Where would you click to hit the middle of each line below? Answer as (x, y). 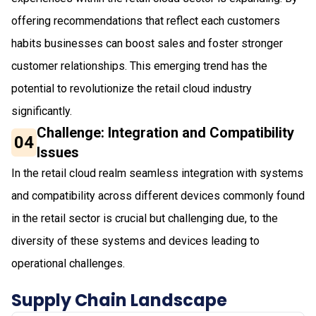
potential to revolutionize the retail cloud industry (132, 88)
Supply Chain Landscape (119, 300)
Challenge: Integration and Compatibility (166, 132)
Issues (58, 152)
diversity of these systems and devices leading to (135, 241)
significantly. (42, 111)
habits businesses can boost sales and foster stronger (147, 43)
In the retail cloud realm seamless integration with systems (157, 173)
